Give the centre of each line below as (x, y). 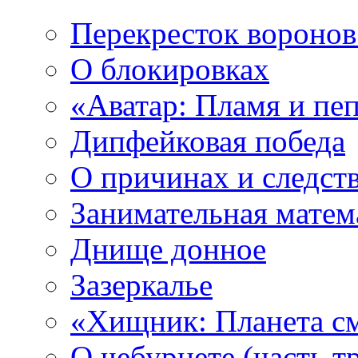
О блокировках (170, 70)
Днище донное (168, 249)
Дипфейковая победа (208, 141)
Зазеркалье (141, 285)
